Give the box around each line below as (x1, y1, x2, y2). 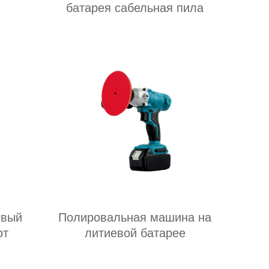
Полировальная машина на (58, 211, 212, 225)
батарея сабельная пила (66, 1, 204, 15)
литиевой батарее (84, 226, 186, 240)
